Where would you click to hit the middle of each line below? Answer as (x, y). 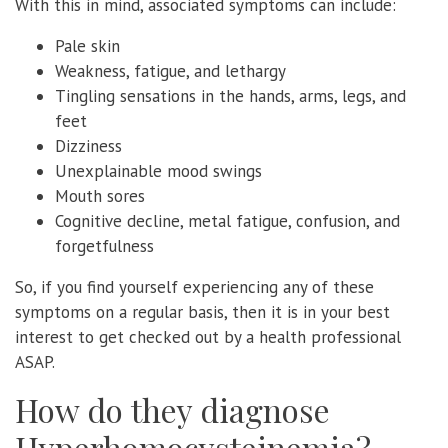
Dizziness (88, 145)
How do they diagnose (172, 409)
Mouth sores (100, 195)
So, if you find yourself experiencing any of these (194, 286)
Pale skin (87, 45)
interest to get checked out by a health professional (208, 336)
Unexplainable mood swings (158, 170)
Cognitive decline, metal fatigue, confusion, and (227, 220)
